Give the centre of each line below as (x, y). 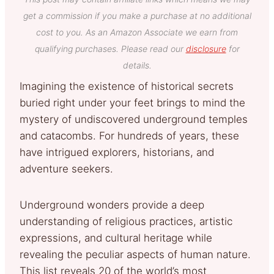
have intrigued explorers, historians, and (117, 152)
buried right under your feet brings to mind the (132, 102)
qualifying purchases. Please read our (110, 48)
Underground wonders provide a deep (112, 205)
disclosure (206, 48)
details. (137, 65)
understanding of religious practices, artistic (126, 221)
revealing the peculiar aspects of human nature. (135, 254)
